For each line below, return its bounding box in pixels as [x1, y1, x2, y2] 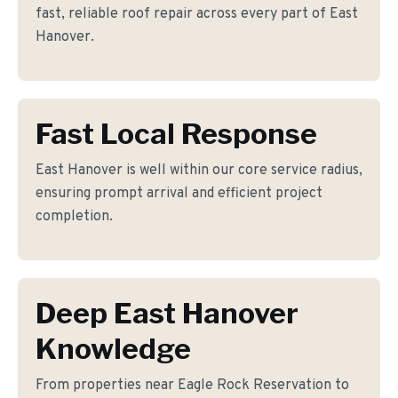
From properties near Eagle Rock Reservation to [36, 377, 349, 394]
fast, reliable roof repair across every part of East [36, 5, 358, 23]
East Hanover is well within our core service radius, [36, 162, 362, 179]
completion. [36, 208, 113, 226]
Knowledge [36, 331, 191, 366]
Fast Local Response [36, 116, 317, 151]
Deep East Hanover [36, 296, 298, 330]
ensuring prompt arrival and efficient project [36, 185, 322, 203]
